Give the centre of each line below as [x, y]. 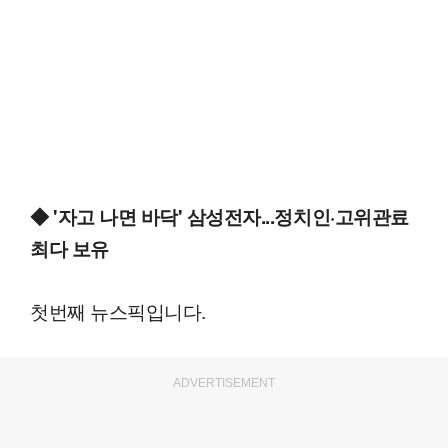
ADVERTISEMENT [224, 383]
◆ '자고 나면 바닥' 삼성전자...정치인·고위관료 [219, 217]
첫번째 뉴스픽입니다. [118, 311]
